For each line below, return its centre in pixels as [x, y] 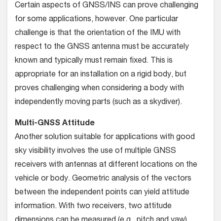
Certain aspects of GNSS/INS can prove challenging [107, 6]
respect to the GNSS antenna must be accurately [102, 47]
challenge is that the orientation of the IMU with [98, 33]
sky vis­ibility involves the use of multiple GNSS [95, 151]
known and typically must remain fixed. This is [94, 61]
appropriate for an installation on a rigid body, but [101, 75]
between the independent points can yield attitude [102, 193]
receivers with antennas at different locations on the [106, 165]
